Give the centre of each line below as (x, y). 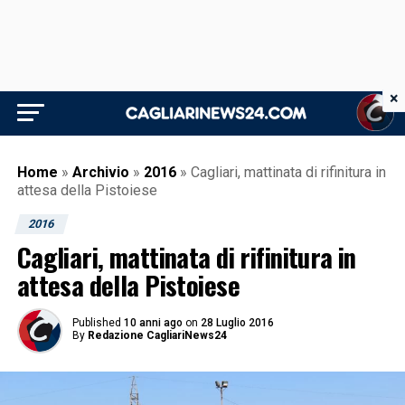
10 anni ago (153, 323)
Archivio (100, 172)
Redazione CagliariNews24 (157, 335)
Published (96, 323)
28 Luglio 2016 (237, 323)
